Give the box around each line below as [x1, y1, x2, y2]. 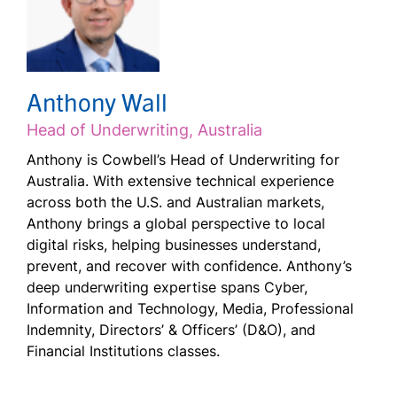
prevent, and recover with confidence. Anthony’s [27, 257, 352, 276]
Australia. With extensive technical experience [27, 172, 334, 191]
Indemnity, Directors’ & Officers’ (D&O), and [27, 321, 315, 339]
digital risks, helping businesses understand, [27, 236, 321, 254]
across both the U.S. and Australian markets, [27, 193, 324, 212]
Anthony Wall [27, 85, 167, 118]
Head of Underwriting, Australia [27, 121, 262, 140]
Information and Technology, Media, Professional [27, 300, 354, 318]
